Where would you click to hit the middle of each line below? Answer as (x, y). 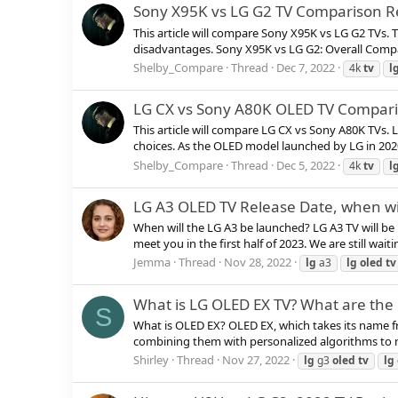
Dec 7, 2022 (306, 67)
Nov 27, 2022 (256, 360)
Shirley (151, 360)
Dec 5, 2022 (306, 165)
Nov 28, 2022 (258, 263)
